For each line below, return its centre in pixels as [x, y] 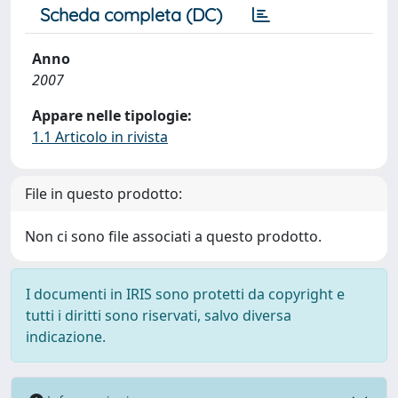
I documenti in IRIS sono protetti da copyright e [185, 294]
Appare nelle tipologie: [112, 115]
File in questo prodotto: [103, 194]
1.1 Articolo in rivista [100, 137]
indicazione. [66, 337]
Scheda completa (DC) [131, 15]
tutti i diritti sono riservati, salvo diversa [159, 315]
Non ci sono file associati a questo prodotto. [173, 236]
